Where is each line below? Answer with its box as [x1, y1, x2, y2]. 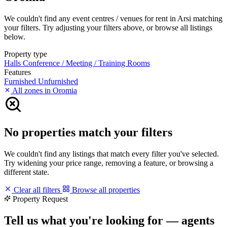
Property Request [13, 194, 68, 203]
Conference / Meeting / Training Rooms [23, 58, 150, 67]
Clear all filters [12, 185, 62, 194]
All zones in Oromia [11, 86, 77, 95]
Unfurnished [38, 77, 78, 86]
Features [4, 67, 31, 77]
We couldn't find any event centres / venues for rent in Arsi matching [4, 14, 222, 23]
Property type [4, 49, 47, 58]
